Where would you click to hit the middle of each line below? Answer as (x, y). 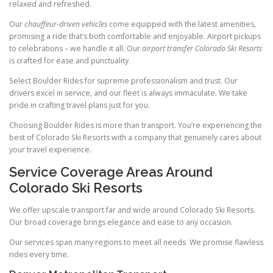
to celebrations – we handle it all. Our (76, 49)
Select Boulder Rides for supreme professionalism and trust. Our (123, 81)
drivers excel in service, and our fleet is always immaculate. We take (128, 93)
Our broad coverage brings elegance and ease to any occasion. (121, 222)
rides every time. (39, 254)
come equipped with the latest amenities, (182, 24)
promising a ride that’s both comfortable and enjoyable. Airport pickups (135, 37)
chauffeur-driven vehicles (66, 24)
